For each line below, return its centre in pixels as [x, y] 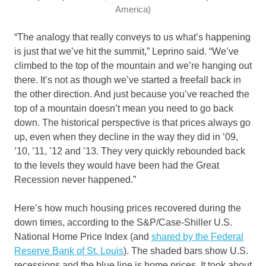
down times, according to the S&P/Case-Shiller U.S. [123, 223]
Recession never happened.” [75, 180]
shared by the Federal [197, 237]
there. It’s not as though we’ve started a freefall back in [128, 80]
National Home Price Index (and [83, 237]
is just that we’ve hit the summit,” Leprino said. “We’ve [126, 52]
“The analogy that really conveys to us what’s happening [132, 37]
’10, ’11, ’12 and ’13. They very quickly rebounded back [130, 151]
